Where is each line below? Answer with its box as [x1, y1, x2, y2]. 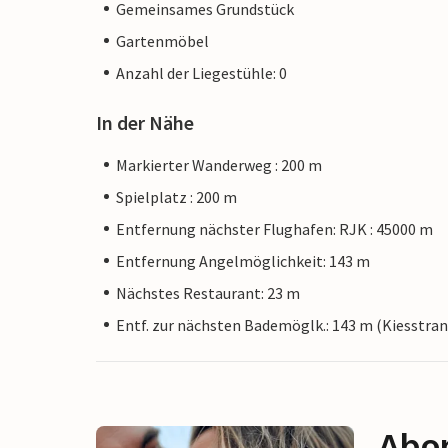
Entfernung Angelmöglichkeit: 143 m [116, 250, 370, 271]
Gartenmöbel [116, 30, 209, 51]
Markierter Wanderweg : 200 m [116, 154, 322, 175]
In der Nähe [96, 109, 194, 135]
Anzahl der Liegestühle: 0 [116, 62, 287, 83]
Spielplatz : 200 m [116, 186, 237, 207]
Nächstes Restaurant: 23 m [116, 282, 300, 303]
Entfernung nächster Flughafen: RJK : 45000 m [116, 218, 433, 239]
